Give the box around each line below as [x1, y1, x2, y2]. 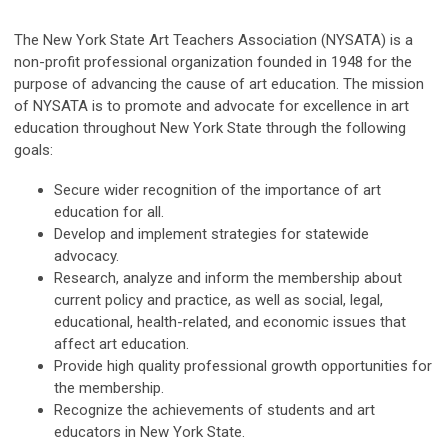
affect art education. [54, 335, 189, 354]
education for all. [54, 203, 164, 222]
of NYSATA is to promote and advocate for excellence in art [14, 97, 409, 116]
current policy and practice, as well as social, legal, [54, 291, 383, 310]
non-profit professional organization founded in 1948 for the [14, 53, 412, 72]
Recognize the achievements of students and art [54, 401, 375, 420]
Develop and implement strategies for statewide [54, 225, 369, 244]
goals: [14, 141, 53, 160]
